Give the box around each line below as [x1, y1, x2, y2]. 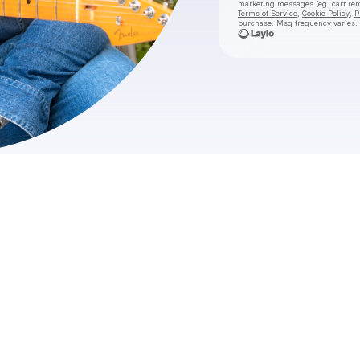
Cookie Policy [302, 9, 350, 18]
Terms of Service [238, 9, 297, 18]
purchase [238, 18, 272, 27]
